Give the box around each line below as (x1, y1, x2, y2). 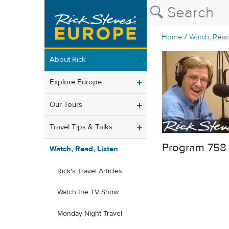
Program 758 (162, 140, 226, 155)
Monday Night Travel (57, 209, 122, 219)
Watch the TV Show (57, 188, 119, 197)
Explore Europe (50, 77, 102, 87)
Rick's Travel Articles (57, 166, 122, 176)
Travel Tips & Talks (50, 122, 112, 132)
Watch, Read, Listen (50, 144, 118, 154)
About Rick (50, 55, 86, 65)
